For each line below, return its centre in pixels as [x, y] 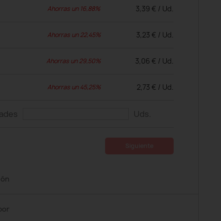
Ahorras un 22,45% [74, 35]
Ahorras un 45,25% [74, 87]
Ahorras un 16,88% [74, 9]
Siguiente [139, 146]
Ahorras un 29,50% [73, 61]
